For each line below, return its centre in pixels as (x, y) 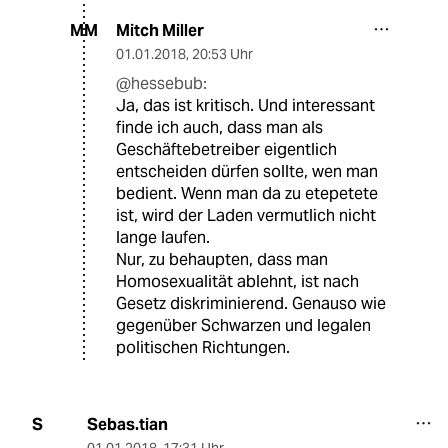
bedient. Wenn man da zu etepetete (247, 193)
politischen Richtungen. (203, 347)
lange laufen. (163, 237)
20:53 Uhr (222, 53)
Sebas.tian (127, 424)
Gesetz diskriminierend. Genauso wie (251, 303)
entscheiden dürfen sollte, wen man (247, 171)
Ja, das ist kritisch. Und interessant (245, 105)
